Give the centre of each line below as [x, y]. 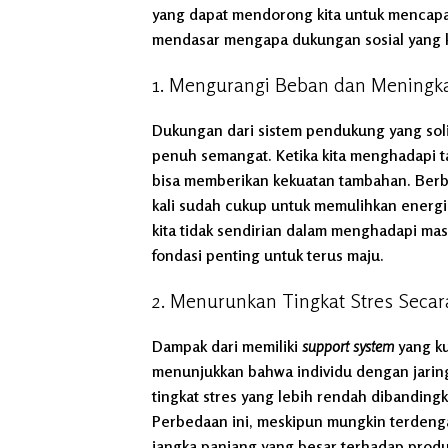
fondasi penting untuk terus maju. [268, 255]
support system [348, 346]
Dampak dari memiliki [227, 346]
